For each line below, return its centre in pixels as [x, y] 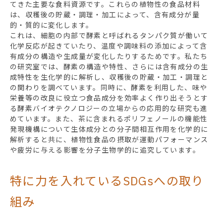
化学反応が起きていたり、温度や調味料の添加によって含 [109, 46]
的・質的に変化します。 [52, 25]
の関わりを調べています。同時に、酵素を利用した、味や [109, 87]
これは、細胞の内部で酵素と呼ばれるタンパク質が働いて [109, 35]
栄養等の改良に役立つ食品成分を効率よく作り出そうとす [109, 98]
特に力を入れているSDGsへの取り [107, 181]
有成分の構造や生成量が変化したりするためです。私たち [109, 56]
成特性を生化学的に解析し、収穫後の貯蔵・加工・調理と [109, 77]
